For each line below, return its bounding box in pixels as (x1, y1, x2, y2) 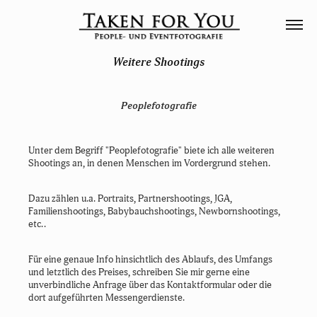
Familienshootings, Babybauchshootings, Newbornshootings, (28, 205, 281, 217)
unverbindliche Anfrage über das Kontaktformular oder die (28, 279, 272, 291)
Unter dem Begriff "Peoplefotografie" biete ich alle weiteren (28, 144, 275, 156)
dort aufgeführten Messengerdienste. (28, 292, 185, 304)
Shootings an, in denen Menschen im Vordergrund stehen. (28, 157, 273, 169)
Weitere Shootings (113, 55, 204, 69)
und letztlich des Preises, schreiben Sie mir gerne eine (28, 266, 250, 278)
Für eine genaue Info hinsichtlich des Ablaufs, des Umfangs (28, 253, 273, 265)
